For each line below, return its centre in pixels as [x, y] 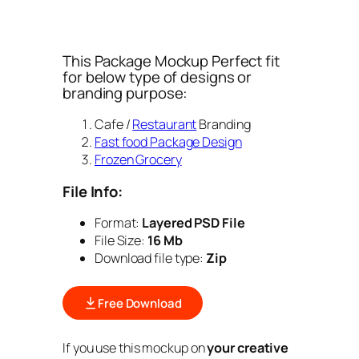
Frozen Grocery [138, 160]
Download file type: [149, 258]
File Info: [93, 191]
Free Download [140, 303]
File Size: [121, 241]
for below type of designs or [157, 77]
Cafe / [114, 125]
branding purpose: [125, 93]
